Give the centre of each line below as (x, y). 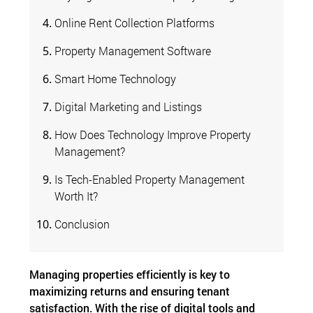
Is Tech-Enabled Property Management (150, 179)
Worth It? (77, 196)
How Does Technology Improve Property (153, 134)
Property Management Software (133, 50)
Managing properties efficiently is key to (130, 274)
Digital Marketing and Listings (129, 106)
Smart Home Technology (116, 78)
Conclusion (82, 224)
